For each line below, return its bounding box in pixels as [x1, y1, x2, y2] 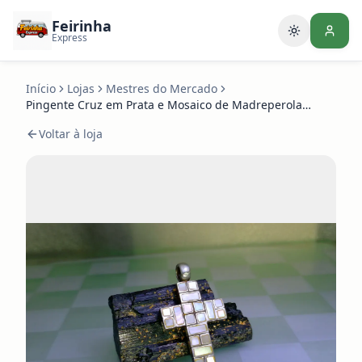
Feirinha [52, 15, 112, 36]
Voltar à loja [39, 126, 103, 141]
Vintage [26, 113, 67, 128]
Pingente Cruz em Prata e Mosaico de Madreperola [26, 97, 302, 112]
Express [52, 30, 87, 44]
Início [26, 81, 56, 96]
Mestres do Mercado [106, 81, 217, 96]
